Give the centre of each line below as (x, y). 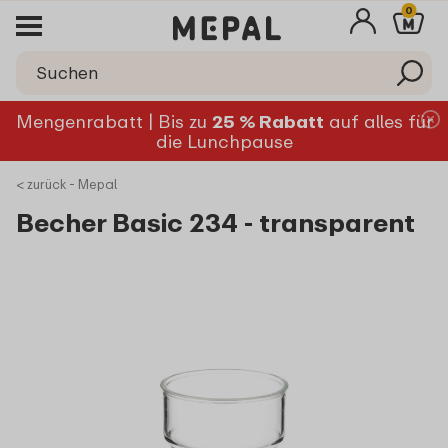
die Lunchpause (224, 141)
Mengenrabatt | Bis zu (113, 121)
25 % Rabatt (267, 121)
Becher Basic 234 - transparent (215, 222)
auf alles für (378, 121)
